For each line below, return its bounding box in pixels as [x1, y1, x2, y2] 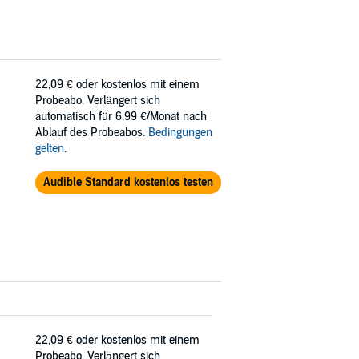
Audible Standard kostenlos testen [42, 175, 213, 189]
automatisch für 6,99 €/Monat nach [35, 109, 207, 123]
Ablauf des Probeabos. [35, 125, 148, 139]
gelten [35, 141, 64, 155]
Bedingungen [148, 125, 212, 139]
